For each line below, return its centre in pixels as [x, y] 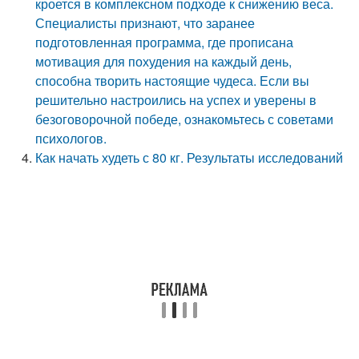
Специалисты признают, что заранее [145, 23]
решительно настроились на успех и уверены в [176, 100]
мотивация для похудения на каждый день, [164, 61]
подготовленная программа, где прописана [165, 42]
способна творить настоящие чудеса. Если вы [173, 81]
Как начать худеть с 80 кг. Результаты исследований [190, 157]
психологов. [71, 138]
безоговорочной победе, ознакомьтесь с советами [185, 119]
